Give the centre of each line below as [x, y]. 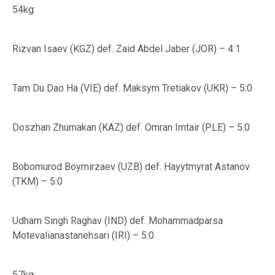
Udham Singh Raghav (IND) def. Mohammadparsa [118, 221]
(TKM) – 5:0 [37, 181]
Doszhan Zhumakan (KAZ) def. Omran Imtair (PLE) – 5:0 [131, 127]
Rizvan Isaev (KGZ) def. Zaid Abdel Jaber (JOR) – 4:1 [126, 49]
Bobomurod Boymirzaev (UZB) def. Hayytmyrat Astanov [131, 167]
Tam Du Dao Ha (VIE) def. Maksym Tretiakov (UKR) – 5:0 [132, 88]
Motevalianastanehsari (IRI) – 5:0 [83, 235]
